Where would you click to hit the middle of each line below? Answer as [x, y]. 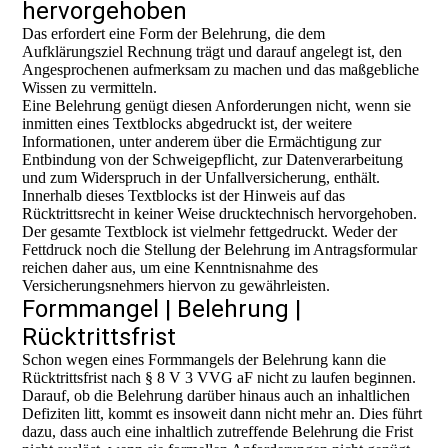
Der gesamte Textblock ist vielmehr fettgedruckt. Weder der [210, 231]
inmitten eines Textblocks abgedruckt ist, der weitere [187, 123]
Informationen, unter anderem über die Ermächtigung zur [202, 141]
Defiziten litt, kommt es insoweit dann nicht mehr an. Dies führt [222, 413]
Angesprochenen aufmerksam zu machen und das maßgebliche [221, 69]
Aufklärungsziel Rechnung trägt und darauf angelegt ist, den [212, 51]
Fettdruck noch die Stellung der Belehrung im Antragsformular [220, 249]
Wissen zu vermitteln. [90, 87]
